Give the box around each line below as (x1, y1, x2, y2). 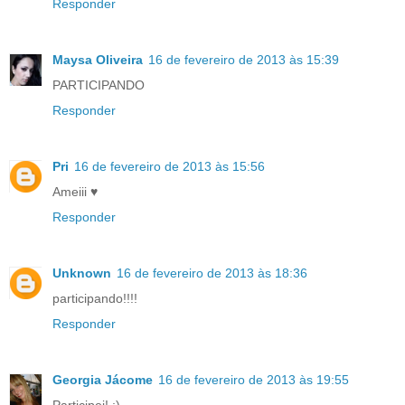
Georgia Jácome (52, 372, 153, 387)
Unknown (52, 265, 111, 280)
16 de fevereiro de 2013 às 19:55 (158, 372, 349, 387)
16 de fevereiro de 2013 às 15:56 (74, 158, 265, 174)
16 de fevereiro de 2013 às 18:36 (117, 265, 307, 280)
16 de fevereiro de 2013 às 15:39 (148, 52, 339, 67)
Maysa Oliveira (52, 52, 143, 67)
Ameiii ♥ (52, 184, 98, 199)
